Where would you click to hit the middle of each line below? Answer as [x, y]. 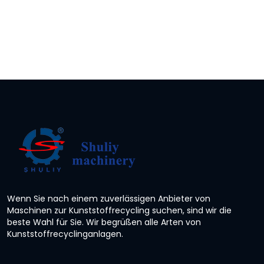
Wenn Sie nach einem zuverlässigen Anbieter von [109, 198]
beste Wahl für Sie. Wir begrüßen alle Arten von [104, 222]
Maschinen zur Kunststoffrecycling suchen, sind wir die [119, 210]
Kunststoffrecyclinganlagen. [65, 234]
